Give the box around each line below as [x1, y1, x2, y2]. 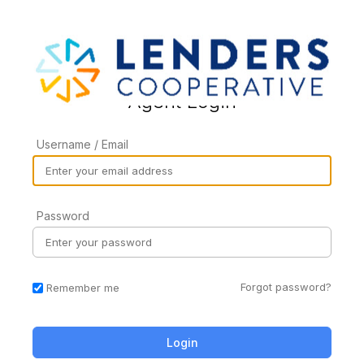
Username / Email [37, 136, 128, 151]
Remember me [46, 281, 119, 295]
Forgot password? [240, 279, 331, 293]
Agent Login [128, 89, 236, 113]
